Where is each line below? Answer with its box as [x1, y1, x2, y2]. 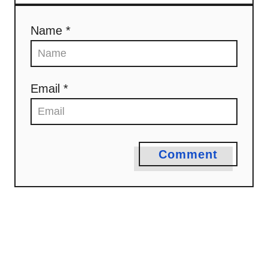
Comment [159, 147, 218, 161]
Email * [31, 81, 68, 95]
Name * [31, 23, 71, 37]
